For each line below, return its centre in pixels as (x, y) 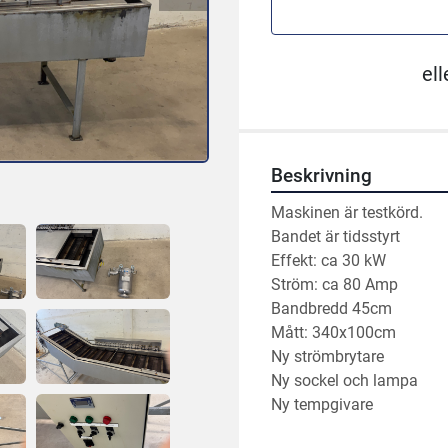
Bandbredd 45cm (331, 309)
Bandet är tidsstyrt (335, 237)
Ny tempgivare (322, 405)
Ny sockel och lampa (346, 381)
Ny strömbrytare (329, 357)
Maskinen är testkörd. (347, 213)
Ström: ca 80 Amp (334, 285)
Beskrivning (321, 176)
